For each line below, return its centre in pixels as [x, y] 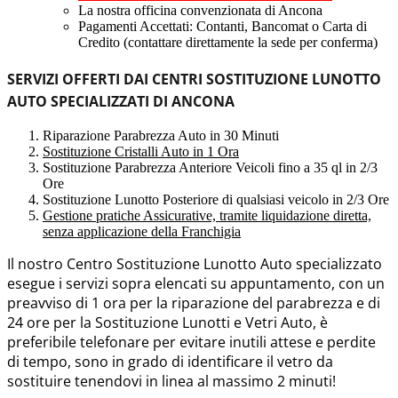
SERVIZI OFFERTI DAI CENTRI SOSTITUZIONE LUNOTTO [194, 80]
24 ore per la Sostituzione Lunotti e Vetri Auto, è [167, 323]
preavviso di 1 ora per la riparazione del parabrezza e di [194, 303]
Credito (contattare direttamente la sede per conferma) [228, 42]
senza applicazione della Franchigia [142, 232]
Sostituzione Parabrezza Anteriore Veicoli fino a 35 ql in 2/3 [210, 168]
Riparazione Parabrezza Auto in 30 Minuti [161, 136]
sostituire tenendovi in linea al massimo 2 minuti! [171, 382]
